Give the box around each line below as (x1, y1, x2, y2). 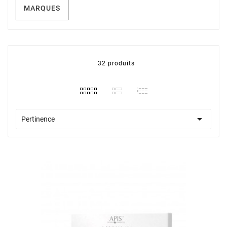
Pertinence (21, 115, 55, 123)
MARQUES (24, 4, 60, 12)
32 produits (97, 60, 135, 67)
